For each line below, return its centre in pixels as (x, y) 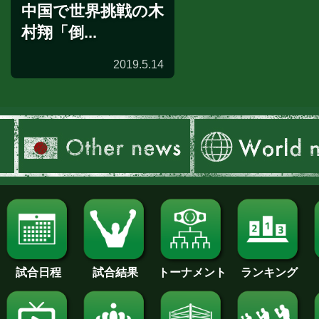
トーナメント (192, 273)
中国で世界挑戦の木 (93, 11)
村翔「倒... (59, 33)
